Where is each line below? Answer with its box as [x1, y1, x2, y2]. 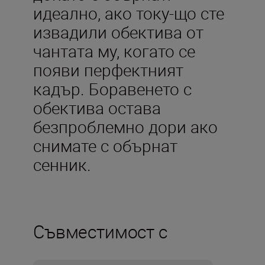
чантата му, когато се [33, 39, 195, 62]
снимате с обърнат [33, 134, 177, 157]
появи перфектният [33, 58, 183, 81]
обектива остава [33, 96, 161, 119]
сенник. [33, 153, 91, 176]
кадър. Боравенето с [33, 77, 192, 100]
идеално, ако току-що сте [33, 1, 224, 24]
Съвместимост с [33, 219, 167, 244]
